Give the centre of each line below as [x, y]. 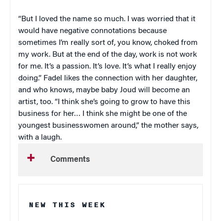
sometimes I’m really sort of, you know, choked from [108, 43]
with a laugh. [40, 137]
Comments [70, 160]
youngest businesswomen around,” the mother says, [108, 126]
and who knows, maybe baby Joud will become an [104, 90]
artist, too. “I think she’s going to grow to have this [104, 102]
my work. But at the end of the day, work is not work [108, 55]
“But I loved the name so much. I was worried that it [107, 19]
